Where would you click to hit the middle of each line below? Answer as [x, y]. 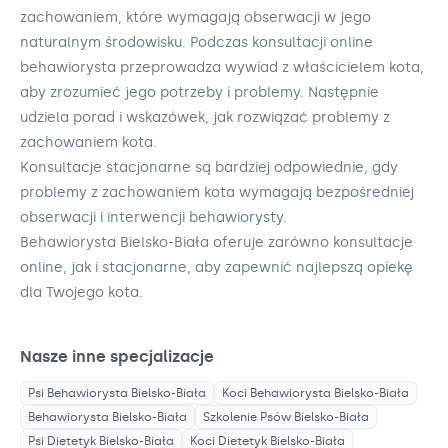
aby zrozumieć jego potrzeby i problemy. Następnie [199, 93]
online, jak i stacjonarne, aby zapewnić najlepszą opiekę [216, 268]
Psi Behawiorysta [78, 393]
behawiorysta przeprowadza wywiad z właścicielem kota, [222, 68]
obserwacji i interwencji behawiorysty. [153, 218]
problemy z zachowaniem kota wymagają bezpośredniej [217, 193]
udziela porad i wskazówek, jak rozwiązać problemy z [205, 118]
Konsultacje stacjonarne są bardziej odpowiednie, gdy [209, 168]
